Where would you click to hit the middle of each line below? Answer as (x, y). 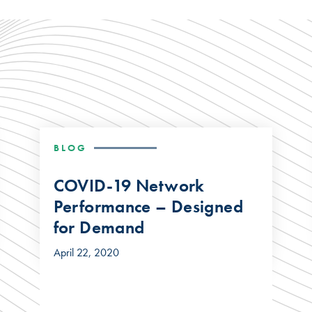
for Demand (99, 227)
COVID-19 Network (129, 185)
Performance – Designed (148, 206)
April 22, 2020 (86, 252)
